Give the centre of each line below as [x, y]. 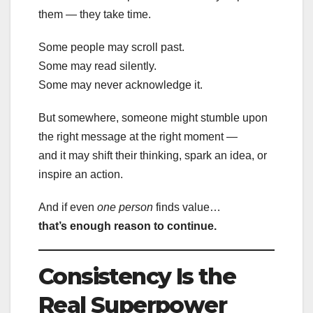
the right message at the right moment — [138, 136]
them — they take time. [95, 14]
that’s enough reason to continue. [128, 226]
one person [125, 207]
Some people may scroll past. [111, 47]
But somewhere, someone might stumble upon [153, 117]
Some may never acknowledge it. [121, 85]
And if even [68, 207]
